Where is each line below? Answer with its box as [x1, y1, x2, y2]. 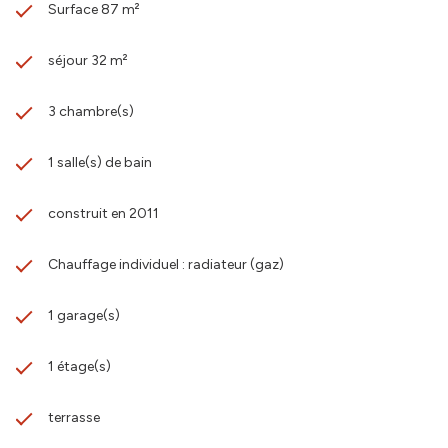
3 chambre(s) [48, 102, 134, 120]
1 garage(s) [48, 306, 120, 324]
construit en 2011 [48, 204, 159, 222]
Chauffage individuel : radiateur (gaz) [48, 255, 284, 273]
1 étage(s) [48, 357, 111, 375]
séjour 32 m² [48, 51, 128, 69]
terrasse [48, 408, 100, 426]
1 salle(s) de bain [48, 153, 152, 171]
